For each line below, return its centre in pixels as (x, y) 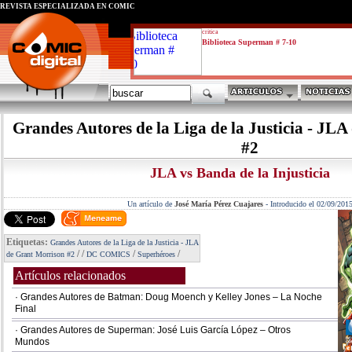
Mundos (32, 342)
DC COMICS (108, 254)
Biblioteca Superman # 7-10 (249, 42)
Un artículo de (150, 204)
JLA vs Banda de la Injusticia (240, 173)
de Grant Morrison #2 (40, 254)
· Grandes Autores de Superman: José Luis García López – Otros (153, 330)
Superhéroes (156, 254)
